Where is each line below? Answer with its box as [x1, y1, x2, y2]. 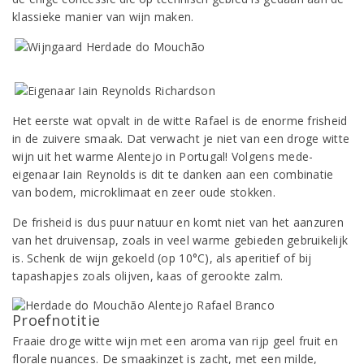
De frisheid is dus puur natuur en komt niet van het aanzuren [12, 214, 344, 230]
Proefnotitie [12, 310, 101, 330]
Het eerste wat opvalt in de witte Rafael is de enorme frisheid [12, 113, 348, 128]
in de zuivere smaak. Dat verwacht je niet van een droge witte [12, 131, 350, 146]
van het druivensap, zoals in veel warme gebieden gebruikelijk [12, 232, 349, 248]
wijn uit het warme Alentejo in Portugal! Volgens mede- [12, 149, 314, 164]
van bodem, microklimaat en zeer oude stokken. [12, 184, 275, 200]
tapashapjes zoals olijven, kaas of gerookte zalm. [12, 268, 284, 284]
